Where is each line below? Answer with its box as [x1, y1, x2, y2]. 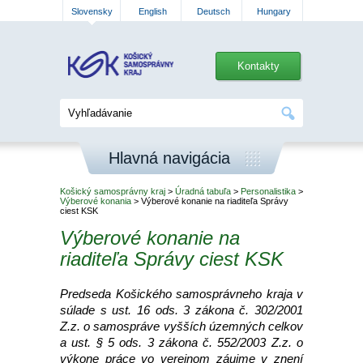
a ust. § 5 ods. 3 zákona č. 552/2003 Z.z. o [60, 335, 303, 349]
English [138, 6, 167, 16]
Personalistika [241, 186, 296, 196]
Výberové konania [60, 196, 131, 206]
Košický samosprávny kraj [60, 186, 165, 196]
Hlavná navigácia [109, 149, 230, 167]
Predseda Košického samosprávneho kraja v [60, 287, 303, 301]
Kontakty [237, 60, 280, 72]
